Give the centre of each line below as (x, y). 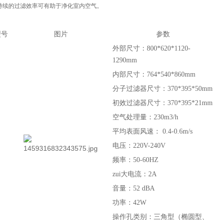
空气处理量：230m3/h (145, 117)
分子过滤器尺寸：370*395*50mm (163, 89)
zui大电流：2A (135, 174)
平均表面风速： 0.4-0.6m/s (152, 131)
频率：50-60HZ (136, 160)
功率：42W (129, 203)
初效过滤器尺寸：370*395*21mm (163, 103)
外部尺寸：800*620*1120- (151, 48)
